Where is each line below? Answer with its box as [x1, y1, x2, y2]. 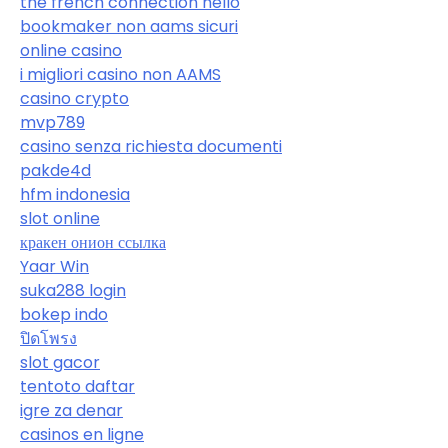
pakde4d [20, 159, 91, 183]
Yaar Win [20, 255, 89, 279]
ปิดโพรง [20, 327, 77, 351]
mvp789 [20, 111, 85, 135]
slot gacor [20, 351, 100, 375]
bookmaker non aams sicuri [20, 15, 238, 39]
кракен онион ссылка [20, 231, 166, 255]
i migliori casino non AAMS [20, 63, 221, 87]
